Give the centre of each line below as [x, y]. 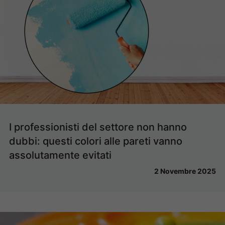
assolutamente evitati [60, 155]
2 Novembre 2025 [185, 171]
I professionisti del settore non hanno [98, 127]
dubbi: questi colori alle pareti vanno [96, 141]
